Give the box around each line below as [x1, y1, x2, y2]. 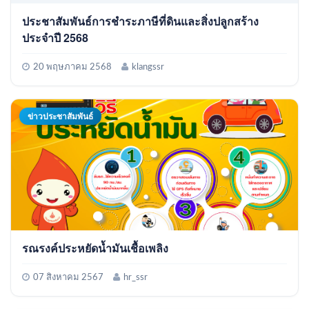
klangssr [132, 62, 164, 72]
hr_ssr [123, 272, 148, 282]
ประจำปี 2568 [22, 29, 88, 46]
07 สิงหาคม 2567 [33, 272, 103, 282]
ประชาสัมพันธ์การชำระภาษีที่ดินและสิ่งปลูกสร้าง [22, 12, 259, 29]
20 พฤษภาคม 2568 [33, 62, 112, 72]
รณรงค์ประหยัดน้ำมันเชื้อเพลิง [22, 239, 168, 256]
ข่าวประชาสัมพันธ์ [28, 109, 93, 122]
